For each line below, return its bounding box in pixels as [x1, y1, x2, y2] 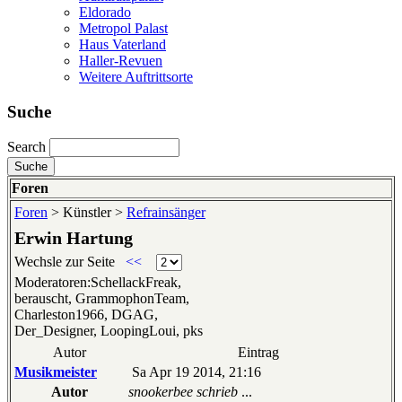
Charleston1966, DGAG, [14, 307, 158, 323]
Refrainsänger [127, 205, 205, 221]
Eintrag [237, 345, 279, 361]
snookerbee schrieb [128, 384, 238, 400]
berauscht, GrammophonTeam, [14, 291, 189, 307]
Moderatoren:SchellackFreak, [14, 275, 181, 291]
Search [7, 139, 46, 155]
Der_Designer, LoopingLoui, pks [14, 323, 203, 339]
